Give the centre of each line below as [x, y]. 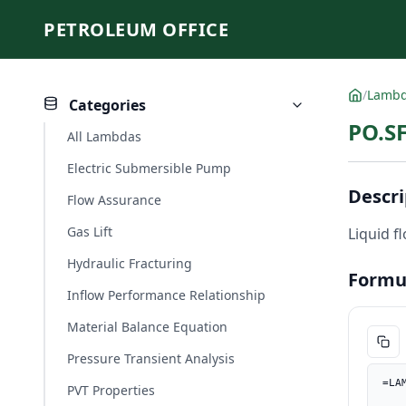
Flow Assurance [114, 200]
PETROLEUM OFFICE [136, 29]
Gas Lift [90, 232]
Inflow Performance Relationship [166, 295]
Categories [106, 105]
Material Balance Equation [147, 327]
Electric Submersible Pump [149, 168]
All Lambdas [104, 136]
